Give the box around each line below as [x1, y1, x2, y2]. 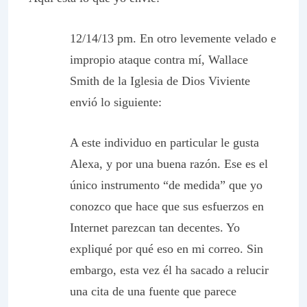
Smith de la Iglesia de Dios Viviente [70, 74, 250, 88]
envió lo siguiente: [70, 95, 162, 109]
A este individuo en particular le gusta [70, 136, 259, 149]
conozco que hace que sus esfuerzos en [70, 199, 264, 213]
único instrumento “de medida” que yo [70, 178, 262, 192]
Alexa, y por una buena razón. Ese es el [70, 157, 268, 171]
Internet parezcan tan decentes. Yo [70, 221, 240, 234]
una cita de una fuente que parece [70, 284, 236, 298]
